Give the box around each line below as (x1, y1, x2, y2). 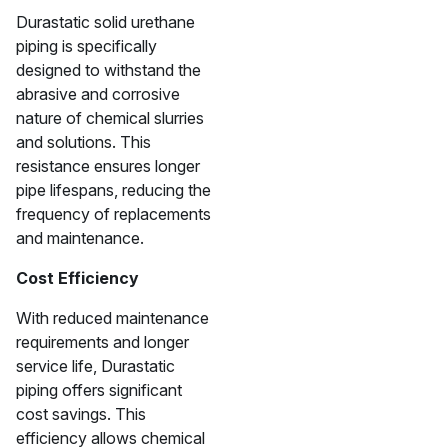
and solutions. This (16, 132, 151, 152)
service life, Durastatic (16, 356, 175, 376)
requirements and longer (16, 332, 189, 352)
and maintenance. (16, 228, 144, 248)
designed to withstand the (16, 60, 201, 80)
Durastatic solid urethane (16, 12, 195, 32)
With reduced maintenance (16, 308, 209, 328)
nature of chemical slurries (16, 108, 204, 128)
